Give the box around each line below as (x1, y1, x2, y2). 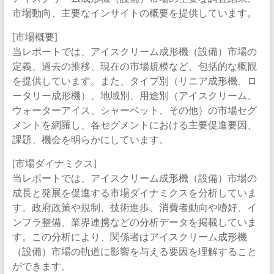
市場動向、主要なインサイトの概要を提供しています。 (12, 7, 257, 18)
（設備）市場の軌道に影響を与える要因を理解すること (12, 245, 257, 257)
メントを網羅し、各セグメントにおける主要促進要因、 (12, 119, 257, 130)
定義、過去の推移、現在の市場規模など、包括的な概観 (12, 60, 257, 72)
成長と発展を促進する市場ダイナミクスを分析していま (12, 187, 257, 198)
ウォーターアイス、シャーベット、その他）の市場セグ (12, 104, 257, 116)
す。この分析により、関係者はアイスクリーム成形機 (12, 231, 247, 242)
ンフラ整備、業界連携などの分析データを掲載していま (12, 216, 257, 228)
